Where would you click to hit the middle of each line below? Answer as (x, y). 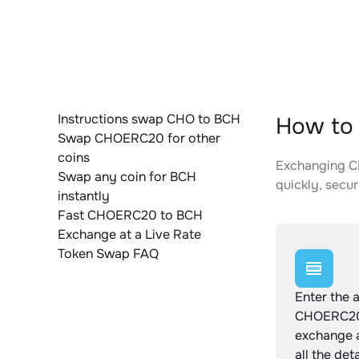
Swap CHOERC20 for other (139, 138)
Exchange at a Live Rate (129, 234)
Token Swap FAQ (108, 254)
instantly (84, 196)
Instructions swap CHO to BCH (149, 119)
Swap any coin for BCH (127, 177)
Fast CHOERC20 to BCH (130, 215)
